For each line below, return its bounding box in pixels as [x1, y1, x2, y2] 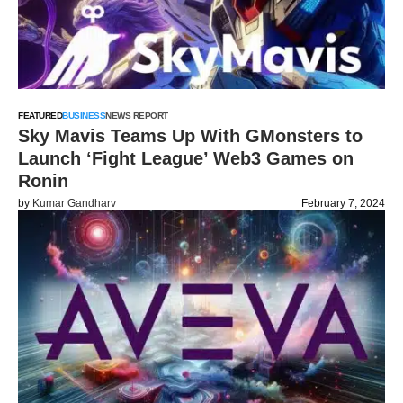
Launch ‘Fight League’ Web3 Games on [18, 148, 354, 168]
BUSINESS [62, 111, 105, 121]
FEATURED [18, 111, 62, 121]
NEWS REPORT [105, 111, 168, 121]
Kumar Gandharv [32, 197, 116, 210]
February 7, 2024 [301, 197, 385, 210]
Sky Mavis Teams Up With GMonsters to [18, 126, 363, 146]
